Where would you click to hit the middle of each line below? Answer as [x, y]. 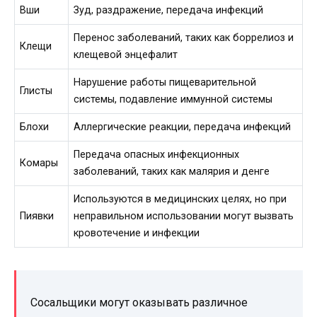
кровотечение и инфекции [137, 233]
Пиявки [37, 216]
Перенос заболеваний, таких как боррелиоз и [184, 38]
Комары [39, 163]
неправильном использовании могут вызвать [184, 216]
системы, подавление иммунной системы [173, 99]
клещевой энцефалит [126, 54]
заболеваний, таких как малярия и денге [172, 171]
